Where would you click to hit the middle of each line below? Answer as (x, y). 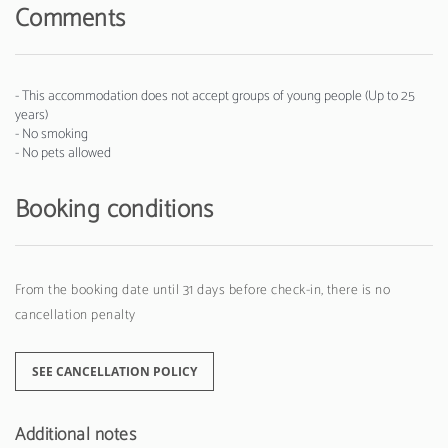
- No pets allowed (63, 153)
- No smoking (51, 134)
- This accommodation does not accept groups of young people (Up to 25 (215, 96)
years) (31, 115)
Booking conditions (114, 209)
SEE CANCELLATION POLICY (114, 371)
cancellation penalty (75, 315)
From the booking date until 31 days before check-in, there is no (203, 290)
